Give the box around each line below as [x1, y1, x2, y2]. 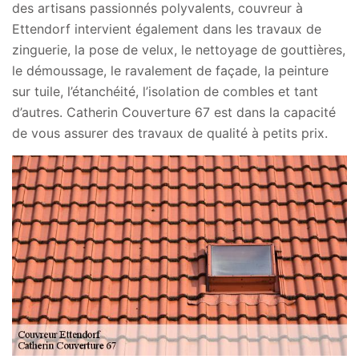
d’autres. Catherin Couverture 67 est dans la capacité [12, 104, 336, 120]
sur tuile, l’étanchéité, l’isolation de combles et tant [12, 83, 318, 99]
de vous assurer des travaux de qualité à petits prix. [12, 125, 328, 141]
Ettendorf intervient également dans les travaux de [12, 21, 321, 37]
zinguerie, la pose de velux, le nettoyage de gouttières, [12, 42, 345, 58]
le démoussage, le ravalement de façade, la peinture [12, 63, 329, 79]
